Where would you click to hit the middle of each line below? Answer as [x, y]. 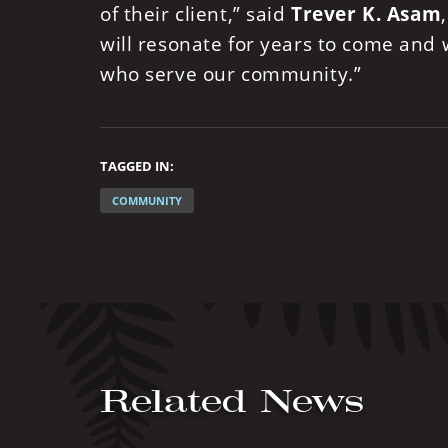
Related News [232, 400]
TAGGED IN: [137, 166]
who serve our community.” [231, 74]
